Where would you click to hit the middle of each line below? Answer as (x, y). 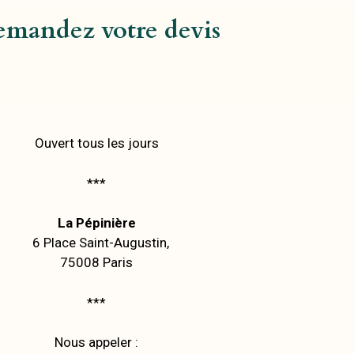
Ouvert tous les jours (96, 143)
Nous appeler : (96, 342)
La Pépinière (96, 223)
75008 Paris (96, 262)
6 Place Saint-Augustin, (96, 243)
